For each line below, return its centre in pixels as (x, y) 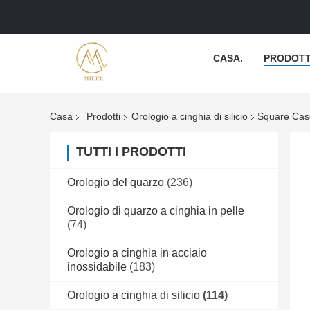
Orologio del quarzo (116, 183)
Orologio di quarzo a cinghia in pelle (156, 211)
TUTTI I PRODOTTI (131, 152)
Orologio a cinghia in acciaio (137, 253)
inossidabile (97, 267)
